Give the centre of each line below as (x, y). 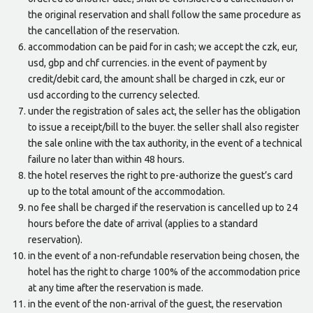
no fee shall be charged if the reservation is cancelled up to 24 (163, 208)
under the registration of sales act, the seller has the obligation (164, 111)
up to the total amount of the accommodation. (126, 192)
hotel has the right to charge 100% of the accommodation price (164, 272)
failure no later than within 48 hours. (106, 160)
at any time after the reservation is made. (116, 288)
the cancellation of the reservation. (104, 31)
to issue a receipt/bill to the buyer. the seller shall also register (163, 128)
